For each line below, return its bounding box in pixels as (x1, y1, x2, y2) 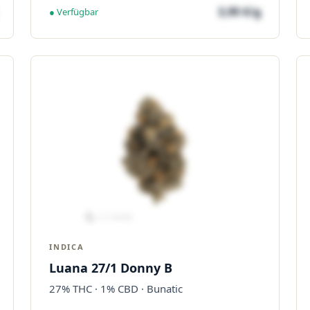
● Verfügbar (49, 5, 98, 18)
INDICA (49, 241, 84, 252)
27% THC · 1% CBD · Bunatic (49, 282, 183, 295)
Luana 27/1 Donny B (49, 259, 172, 276)
